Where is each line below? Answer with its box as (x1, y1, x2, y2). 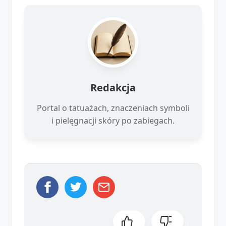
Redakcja (90, 80, 136, 94)
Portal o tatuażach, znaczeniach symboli (36, 102, 190, 114)
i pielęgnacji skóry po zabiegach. (51, 115, 175, 126)
